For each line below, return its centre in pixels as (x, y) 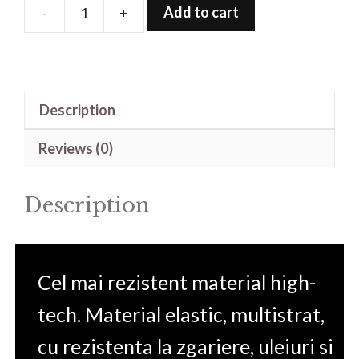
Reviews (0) (76, 148)
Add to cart (201, 12)
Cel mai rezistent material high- (177, 282)
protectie (172, 68)
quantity (169, 157)
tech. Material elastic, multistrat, (182, 315)
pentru (164, 90)
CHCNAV (173, 113)
